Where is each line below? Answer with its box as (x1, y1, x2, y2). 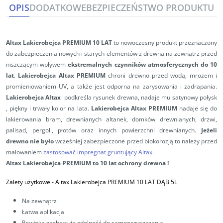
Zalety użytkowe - (6, 178, 55, 187)
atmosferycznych (147, 60, 199, 69)
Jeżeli (201, 126, 217, 135)
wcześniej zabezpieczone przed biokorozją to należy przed (54, 137, 218, 146)
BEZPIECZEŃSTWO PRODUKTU (86, 1, 214, 14)
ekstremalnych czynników (68, 60, 146, 69)
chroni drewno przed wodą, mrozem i (106, 71, 218, 80)
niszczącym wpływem (6, 60, 68, 69)
